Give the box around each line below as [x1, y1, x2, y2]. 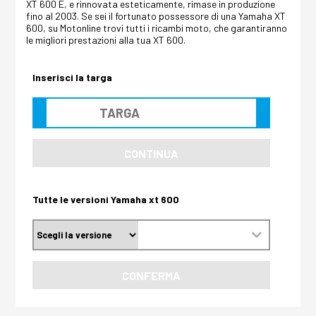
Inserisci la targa [32, 71, 113, 84]
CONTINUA [124, 146, 179, 160]
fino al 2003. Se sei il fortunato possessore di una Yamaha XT [26, 10, 286, 23]
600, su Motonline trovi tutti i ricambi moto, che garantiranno [26, 22, 288, 35]
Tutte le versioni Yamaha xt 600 [32, 193, 180, 206]
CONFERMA [122, 268, 181, 282]
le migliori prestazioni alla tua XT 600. [26, 34, 186, 47]
